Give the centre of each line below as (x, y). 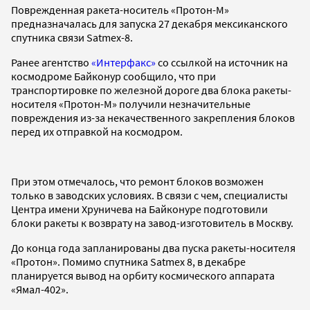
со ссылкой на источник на (222, 62)
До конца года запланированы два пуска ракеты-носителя (153, 247)
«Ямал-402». (40, 289)
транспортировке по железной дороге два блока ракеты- (151, 90)
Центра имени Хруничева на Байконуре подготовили (139, 209)
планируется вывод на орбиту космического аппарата (143, 275)
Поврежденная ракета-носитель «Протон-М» (120, 9)
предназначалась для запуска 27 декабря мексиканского (149, 23)
